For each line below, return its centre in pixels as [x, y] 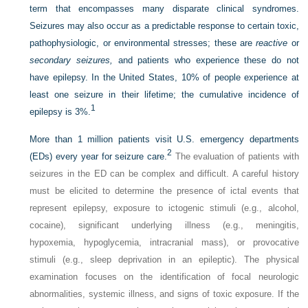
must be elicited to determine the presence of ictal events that [164, 191]
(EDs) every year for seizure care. [99, 156]
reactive [272, 43]
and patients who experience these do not [206, 60]
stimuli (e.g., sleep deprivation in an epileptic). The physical [164, 260]
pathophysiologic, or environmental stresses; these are [143, 43]
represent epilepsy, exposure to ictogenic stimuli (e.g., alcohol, [164, 208]
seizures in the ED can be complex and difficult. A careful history [164, 174]
